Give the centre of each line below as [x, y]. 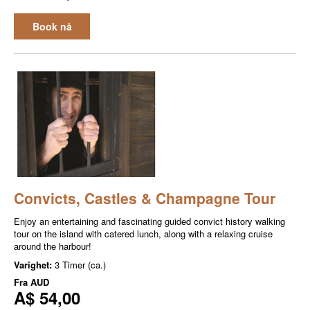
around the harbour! [53, 246]
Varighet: [34, 265]
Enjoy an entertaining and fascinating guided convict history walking [149, 221]
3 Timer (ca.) [80, 265]
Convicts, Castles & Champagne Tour [145, 198]
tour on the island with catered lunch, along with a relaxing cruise [143, 234]
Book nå [52, 26]
